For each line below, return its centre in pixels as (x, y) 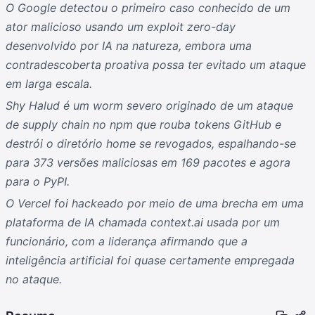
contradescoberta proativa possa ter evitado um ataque (155, 65)
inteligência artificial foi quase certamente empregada (150, 261)
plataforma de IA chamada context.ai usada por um (142, 223)
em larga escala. (49, 84)
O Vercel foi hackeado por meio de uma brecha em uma (154, 204)
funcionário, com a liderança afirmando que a (126, 242)
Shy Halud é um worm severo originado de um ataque (149, 106)
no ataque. (33, 279)
